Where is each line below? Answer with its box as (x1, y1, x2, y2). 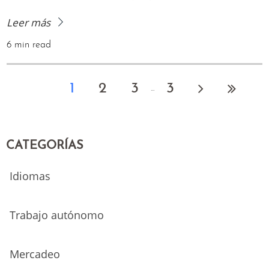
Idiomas (10, 169, 50, 184)
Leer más (7, 16, 53, 30)
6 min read (7, 40, 52, 50)
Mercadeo (10, 247, 60, 262)
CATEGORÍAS (6, 140, 83, 153)
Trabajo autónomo (10, 208, 104, 223)
